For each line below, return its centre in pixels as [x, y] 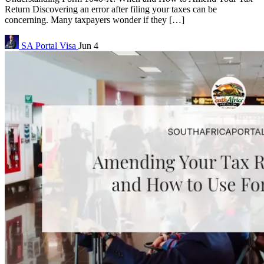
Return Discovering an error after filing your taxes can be [111, 9]
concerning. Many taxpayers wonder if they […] [95, 20]
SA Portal [39, 46]
